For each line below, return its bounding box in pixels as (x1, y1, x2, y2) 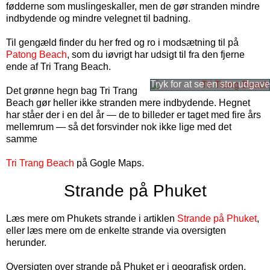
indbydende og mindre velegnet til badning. (6, 13, 190, 24)
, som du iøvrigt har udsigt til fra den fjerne (67, 49, 245, 60)
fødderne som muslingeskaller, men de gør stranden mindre (6, 1, 260, 11)
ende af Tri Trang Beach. (6, 61, 111, 72)
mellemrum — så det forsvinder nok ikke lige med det (6, 122, 231, 132)
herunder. (6, 237, 46, 248)
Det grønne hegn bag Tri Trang (6, 86, 137, 96)
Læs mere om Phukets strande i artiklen (6, 213, 177, 224)
